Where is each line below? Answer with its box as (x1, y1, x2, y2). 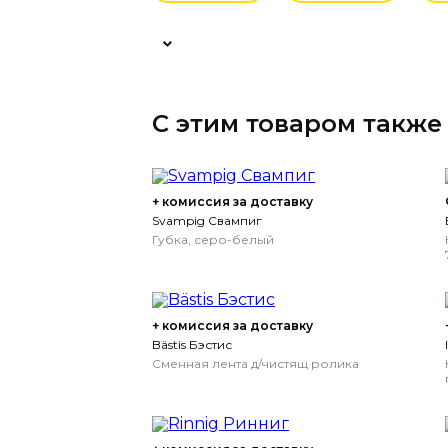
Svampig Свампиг (152, 213, 262, 228)
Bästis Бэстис (152, 337, 232, 352)
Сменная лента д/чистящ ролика (152, 356, 359, 371)
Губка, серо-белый (152, 232, 274, 247)
